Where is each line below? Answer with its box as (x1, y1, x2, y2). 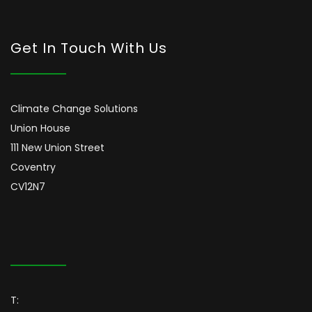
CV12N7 (10, 179, 45, 194)
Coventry (10, 159, 56, 174)
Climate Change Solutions (10, 101, 138, 116)
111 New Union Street (10, 140, 104, 155)
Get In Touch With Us (10, 38, 167, 58)
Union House (10, 120, 70, 135)
